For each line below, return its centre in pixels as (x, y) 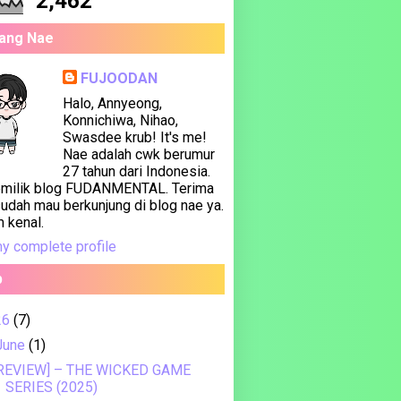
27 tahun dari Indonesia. (136, 171)
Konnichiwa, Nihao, (120, 120)
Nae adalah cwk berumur (138, 154)
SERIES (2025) (51, 387)
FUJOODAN (119, 78)
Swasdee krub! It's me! (134, 137)
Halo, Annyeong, (112, 103)
